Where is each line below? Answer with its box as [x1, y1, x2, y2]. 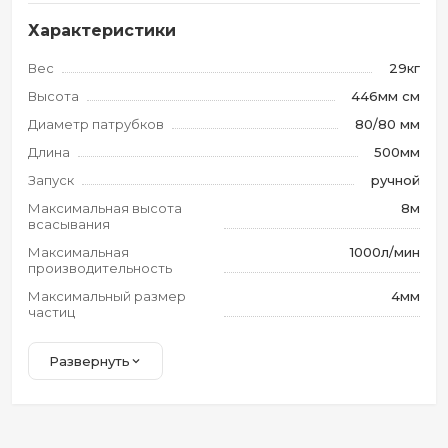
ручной [371, 172, 420, 188]
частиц [28, 304, 75, 320]
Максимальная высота [28, 200, 182, 216]
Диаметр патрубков [28, 116, 164, 132]
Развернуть [49, 353, 130, 369]
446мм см [351, 88, 420, 104]
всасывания [28, 216, 110, 232]
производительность [28, 260, 172, 276]
